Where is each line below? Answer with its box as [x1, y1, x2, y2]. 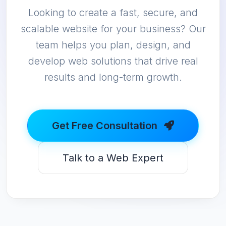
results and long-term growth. [44, 71, 182, 84]
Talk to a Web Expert [63, 152, 163, 164]
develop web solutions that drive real [28, 55, 198, 68]
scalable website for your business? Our [20, 23, 206, 35]
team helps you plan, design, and [35, 39, 191, 51]
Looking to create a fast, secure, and [28, 7, 198, 19]
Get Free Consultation [52, 120, 160, 132]
